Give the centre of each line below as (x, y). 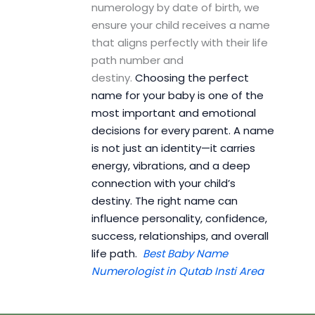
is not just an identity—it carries (173, 148)
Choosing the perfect (192, 78)
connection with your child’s (163, 184)
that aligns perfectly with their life (179, 43)
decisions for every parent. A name (182, 131)
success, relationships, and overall (180, 236)
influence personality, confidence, (179, 219)
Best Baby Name (185, 254)
